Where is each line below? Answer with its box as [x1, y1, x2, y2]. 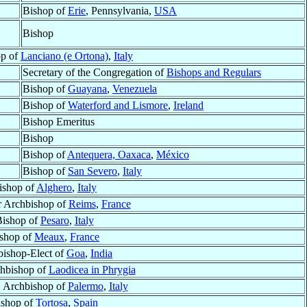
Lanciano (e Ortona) [21, 50, 108, 62]
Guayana [68, 83, 107, 95]
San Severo [68, 165, 117, 177]
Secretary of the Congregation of [23, 66, 167, 79]
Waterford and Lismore [68, 99, 168, 112]
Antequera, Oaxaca [67, 149, 151, 161]
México [156, 149, 189, 161]
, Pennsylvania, [86, 5, 154, 17]
